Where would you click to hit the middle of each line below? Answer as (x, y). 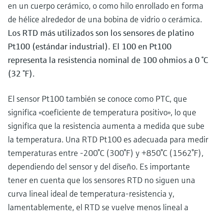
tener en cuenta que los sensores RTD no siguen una (101, 180)
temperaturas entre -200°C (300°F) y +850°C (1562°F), (106, 153)
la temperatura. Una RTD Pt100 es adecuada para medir (108, 139)
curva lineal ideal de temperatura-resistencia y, (91, 194)
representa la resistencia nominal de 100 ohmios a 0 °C (108, 60)
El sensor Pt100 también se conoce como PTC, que (97, 99)
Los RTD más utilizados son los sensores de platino (101, 33)
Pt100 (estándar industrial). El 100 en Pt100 (90, 46)
